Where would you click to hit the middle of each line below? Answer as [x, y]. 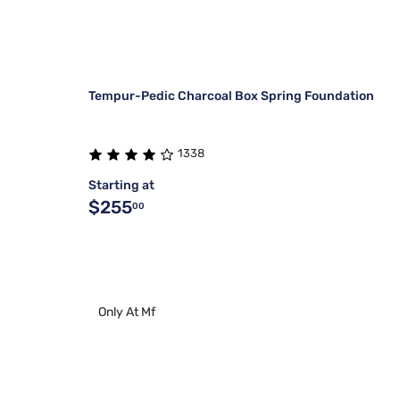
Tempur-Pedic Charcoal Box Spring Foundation [231, 96]
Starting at [121, 186]
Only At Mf [127, 312]
